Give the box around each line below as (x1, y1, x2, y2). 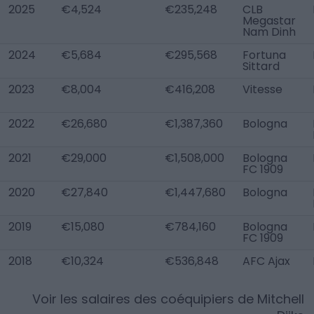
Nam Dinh (243, 24, 296, 40)
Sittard (243, 58, 280, 74)
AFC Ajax (243, 253, 290, 269)
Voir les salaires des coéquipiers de (32, 290, 257, 308)
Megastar (243, 13, 296, 29)
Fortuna (243, 47, 286, 63)
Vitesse (243, 81, 282, 97)
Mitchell (257, 290, 304, 308)
